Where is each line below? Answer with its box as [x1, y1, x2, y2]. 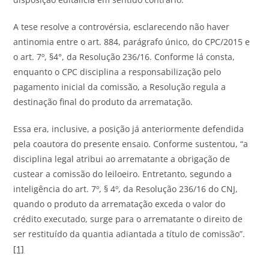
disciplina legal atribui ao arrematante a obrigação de [13, 153, 231, 165]
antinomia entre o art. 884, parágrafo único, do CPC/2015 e [13, 35, 250, 47]
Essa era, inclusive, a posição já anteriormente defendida [13, 122, 244, 134]
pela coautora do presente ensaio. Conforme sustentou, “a [13, 138, 249, 150]
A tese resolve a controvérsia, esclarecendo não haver [13, 20, 230, 32]
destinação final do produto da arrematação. [13, 95, 193, 107]
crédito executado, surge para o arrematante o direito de [13, 213, 243, 225]
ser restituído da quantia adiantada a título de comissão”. [13, 228, 246, 240]
